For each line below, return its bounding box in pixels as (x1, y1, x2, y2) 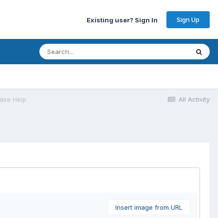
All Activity (179, 95, 210, 103)
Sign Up (177, 15, 200, 23)
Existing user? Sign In (87, 16, 158, 24)
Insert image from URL (115, 203, 182, 211)
